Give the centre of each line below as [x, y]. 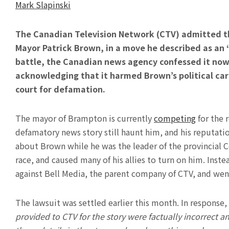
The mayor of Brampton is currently [85, 118]
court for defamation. [60, 89]
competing [175, 118]
